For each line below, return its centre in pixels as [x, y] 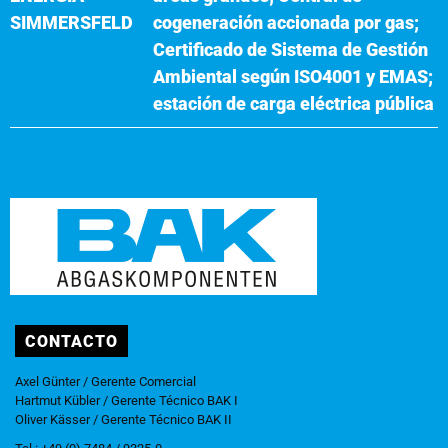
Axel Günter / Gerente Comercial [105, 381]
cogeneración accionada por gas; [286, 22]
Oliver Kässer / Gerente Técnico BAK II [123, 419]
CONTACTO [71, 341]
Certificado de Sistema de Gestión [290, 49]
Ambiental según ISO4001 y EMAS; [293, 76]
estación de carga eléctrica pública [293, 103]
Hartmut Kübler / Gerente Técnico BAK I [126, 400]
